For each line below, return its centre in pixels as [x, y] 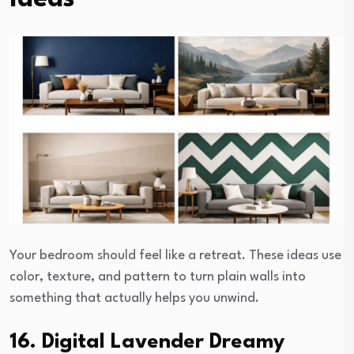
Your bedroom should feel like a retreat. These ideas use [175, 256]
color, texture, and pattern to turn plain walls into [158, 277]
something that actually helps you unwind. [134, 299]
